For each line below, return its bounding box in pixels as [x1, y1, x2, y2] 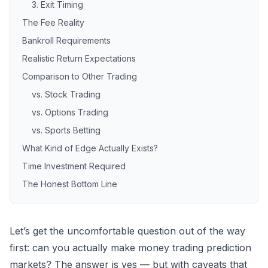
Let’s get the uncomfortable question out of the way [10, 225, 245, 237]
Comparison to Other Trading [22, 71, 137, 82]
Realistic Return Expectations [22, 53, 136, 64]
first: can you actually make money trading [10, 242, 206, 254]
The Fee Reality [22, 17, 84, 28]
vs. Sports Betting [32, 125, 100, 136]
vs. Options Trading [32, 107, 108, 118]
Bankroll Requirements [22, 35, 111, 46]
